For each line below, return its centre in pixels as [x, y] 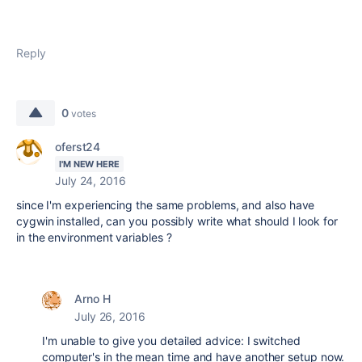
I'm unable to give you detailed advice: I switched [171, 341]
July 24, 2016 [90, 181]
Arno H [93, 299]
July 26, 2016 [110, 316]
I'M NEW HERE [89, 164]
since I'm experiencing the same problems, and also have [166, 205]
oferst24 [78, 147]
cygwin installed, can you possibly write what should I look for [177, 221]
